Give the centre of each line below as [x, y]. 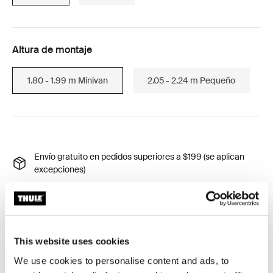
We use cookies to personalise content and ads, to [122, 260]
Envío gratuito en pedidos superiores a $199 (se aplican [139, 157]
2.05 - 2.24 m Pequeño [191, 80]
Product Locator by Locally [64, 233]
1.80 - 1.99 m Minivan [68, 80]
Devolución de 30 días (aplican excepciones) [119, 190]
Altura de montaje [52, 50]
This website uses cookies [72, 241]
